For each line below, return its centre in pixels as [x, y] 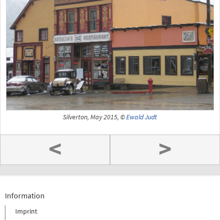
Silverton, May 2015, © [95, 117]
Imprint [26, 211]
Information [25, 196]
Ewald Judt [142, 117]
